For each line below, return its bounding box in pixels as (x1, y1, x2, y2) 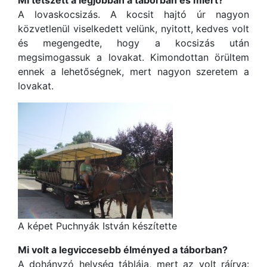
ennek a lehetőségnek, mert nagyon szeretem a (18, 66, 249, 77)
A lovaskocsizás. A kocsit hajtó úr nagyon (18, 8, 249, 20)
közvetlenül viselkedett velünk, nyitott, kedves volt (18, 23, 249, 35)
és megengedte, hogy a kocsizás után (18, 37, 249, 49)
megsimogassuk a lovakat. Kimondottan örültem (18, 51, 249, 63)
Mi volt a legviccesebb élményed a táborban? (18, 244, 228, 256)
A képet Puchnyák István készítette (18, 220, 177, 232)
